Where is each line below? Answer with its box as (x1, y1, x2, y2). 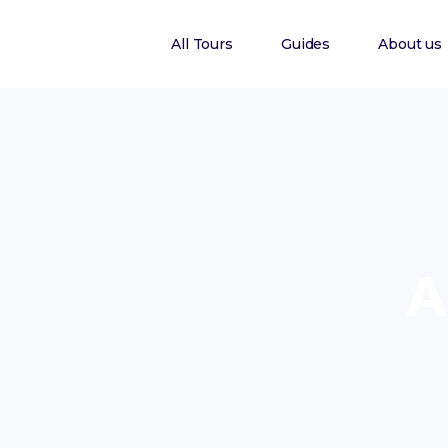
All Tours (171, 35, 233, 53)
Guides (280, 35, 331, 53)
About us (378, 35, 442, 53)
